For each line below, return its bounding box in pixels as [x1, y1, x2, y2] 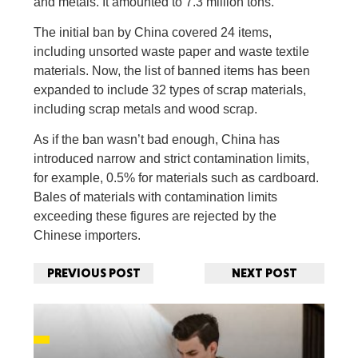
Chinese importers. [34, 229, 141, 242]
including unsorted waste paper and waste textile [34, 45, 310, 58]
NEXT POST [231, 265, 297, 280]
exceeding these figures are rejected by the [34, 209, 277, 223]
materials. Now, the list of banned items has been [34, 64, 311, 78]
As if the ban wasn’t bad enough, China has [34, 133, 280, 146]
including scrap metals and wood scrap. [34, 102, 258, 116]
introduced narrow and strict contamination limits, [34, 152, 310, 165]
